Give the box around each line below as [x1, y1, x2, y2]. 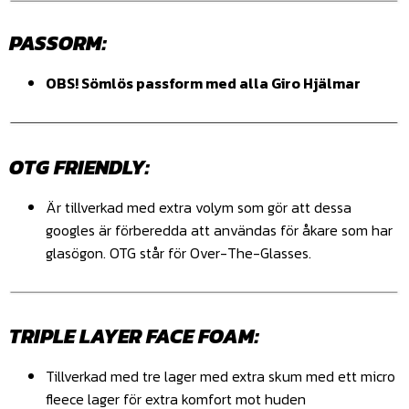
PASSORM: [9, 27, 107, 59]
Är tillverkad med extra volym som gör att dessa [46, 195, 351, 218]
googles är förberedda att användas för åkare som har [46, 218, 393, 241]
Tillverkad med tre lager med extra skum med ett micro [46, 365, 395, 388]
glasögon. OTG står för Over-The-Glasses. [46, 241, 311, 264]
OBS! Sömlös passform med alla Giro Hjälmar [46, 72, 361, 95]
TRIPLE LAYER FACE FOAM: [9, 320, 259, 352]
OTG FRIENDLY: [9, 151, 150, 183]
